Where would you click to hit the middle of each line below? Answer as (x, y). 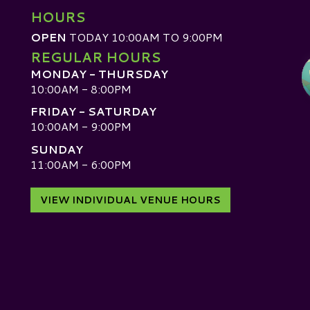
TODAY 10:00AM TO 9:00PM (145, 37)
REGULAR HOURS (95, 57)
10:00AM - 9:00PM (81, 127)
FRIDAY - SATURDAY (93, 111)
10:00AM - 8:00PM (81, 89)
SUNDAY (57, 149)
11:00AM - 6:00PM (81, 164)
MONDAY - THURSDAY (99, 74)
